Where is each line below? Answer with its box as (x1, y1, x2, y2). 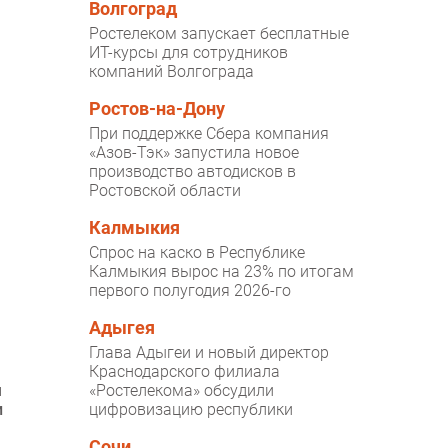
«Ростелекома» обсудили (89, 381, 275, 401)
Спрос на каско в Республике (89, 243, 306, 263)
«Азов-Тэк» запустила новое (89, 143, 300, 163)
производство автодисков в (89, 162, 297, 182)
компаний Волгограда (89, 62, 255, 82)
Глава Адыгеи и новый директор (89, 343, 330, 363)
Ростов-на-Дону (89, 99, 226, 120)
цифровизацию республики (89, 400, 294, 420)
